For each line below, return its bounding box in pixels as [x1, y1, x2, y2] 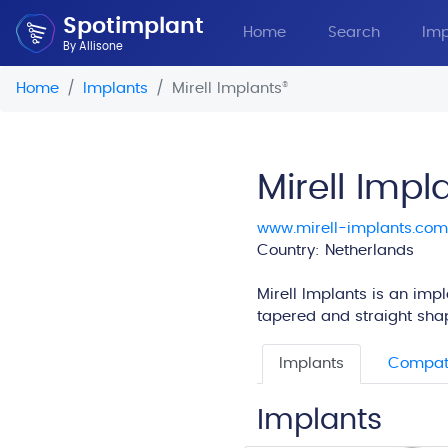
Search [328, 25, 380, 40]
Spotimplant [62, 15, 204, 40]
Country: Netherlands [257, 243, 414, 258]
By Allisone [62, 40, 123, 53]
